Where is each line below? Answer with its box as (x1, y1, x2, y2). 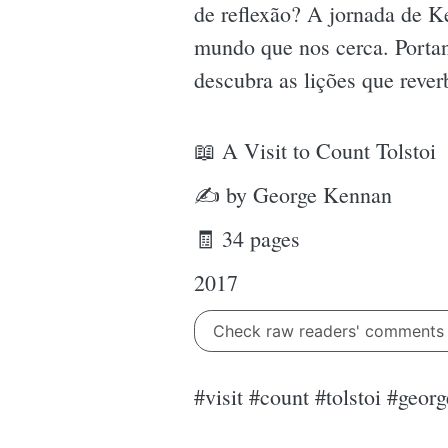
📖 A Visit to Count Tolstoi (194, 136, 436, 165)
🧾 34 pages (194, 224, 300, 253)
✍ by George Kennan (194, 180, 392, 209)
